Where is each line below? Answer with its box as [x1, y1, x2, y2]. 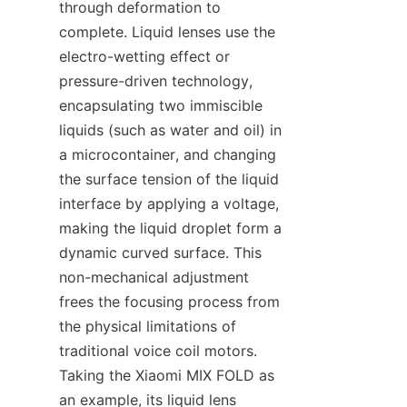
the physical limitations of [59, 317, 236, 336]
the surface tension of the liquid [59, 170, 279, 189]
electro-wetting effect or [59, 47, 230, 66]
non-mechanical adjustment [59, 268, 249, 287]
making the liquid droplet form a [59, 219, 282, 238]
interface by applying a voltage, [59, 194, 279, 213]
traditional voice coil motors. [59, 342, 257, 361]
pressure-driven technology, [59, 72, 253, 91]
